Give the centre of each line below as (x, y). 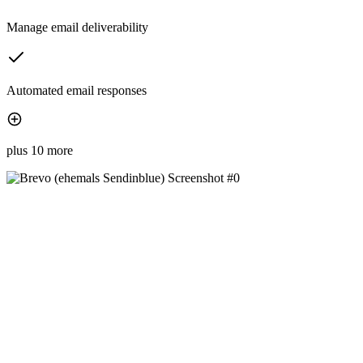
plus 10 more (40, 151)
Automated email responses (77, 91)
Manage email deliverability (77, 28)
